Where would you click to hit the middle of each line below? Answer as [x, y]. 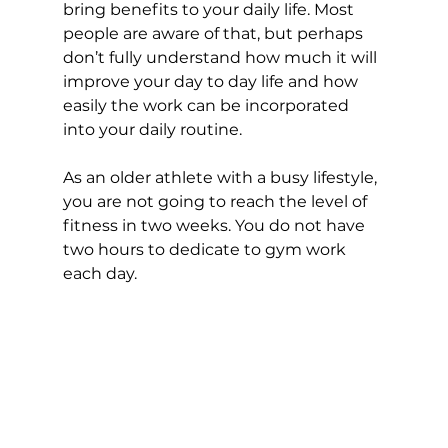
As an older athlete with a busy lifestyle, [221, 177]
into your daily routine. [154, 129]
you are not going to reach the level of [216, 201]
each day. [101, 273]
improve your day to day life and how [212, 81]
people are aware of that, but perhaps [214, 33]
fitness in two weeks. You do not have [215, 225]
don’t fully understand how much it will [221, 57]
